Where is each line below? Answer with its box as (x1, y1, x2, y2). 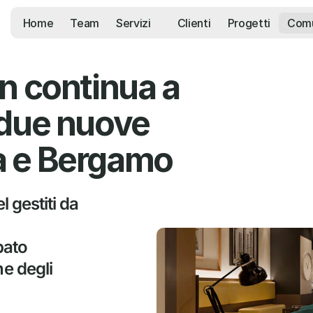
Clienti (177, 15, 211, 30)
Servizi (116, 15, 151, 30)
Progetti (227, 15, 270, 30)
